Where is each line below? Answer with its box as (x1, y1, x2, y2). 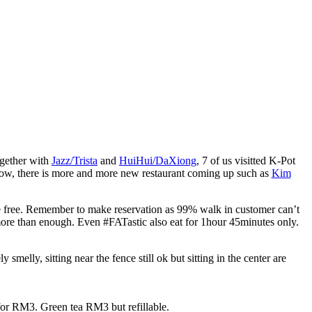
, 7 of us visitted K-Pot (196, 154, 295, 166)
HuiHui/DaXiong (119, 154, 196, 166)
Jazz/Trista (52, 154, 97, 166)
